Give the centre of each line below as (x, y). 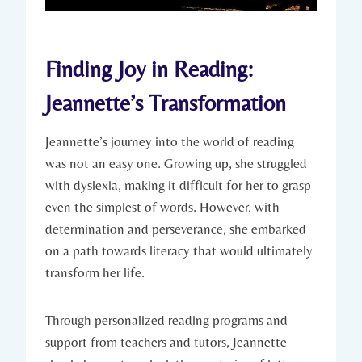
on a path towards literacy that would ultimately (179, 251)
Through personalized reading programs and (166, 320)
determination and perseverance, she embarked (176, 229)
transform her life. (95, 273)
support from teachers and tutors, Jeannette (166, 342)
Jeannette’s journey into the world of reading (170, 142)
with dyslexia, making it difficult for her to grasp (178, 185)
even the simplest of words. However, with (162, 207)
